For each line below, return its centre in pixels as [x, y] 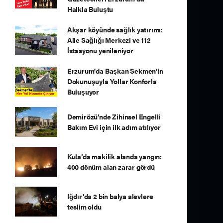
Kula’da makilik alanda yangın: [114, 157]
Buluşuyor [83, 92]
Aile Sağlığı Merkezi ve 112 [109, 40]
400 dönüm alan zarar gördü [111, 167]
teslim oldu [84, 207]
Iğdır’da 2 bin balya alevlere [110, 196]
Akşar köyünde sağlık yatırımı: [115, 30]
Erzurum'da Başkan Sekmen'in [115, 71]
